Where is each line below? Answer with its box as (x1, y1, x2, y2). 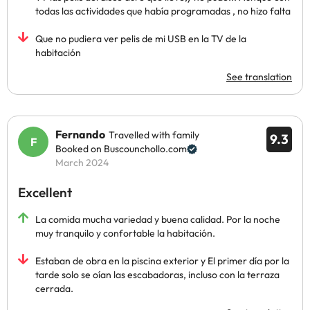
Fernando (55, 127, 105, 141)
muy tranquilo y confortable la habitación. (35, 227, 215, 239)
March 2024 (55, 156, 109, 169)
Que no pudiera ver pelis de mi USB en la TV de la (35, 33, 246, 45)
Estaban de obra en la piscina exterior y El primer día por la (35, 255, 289, 267)
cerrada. (35, 282, 73, 295)
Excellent (18, 184, 72, 201)
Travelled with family (109, 129, 199, 141)
